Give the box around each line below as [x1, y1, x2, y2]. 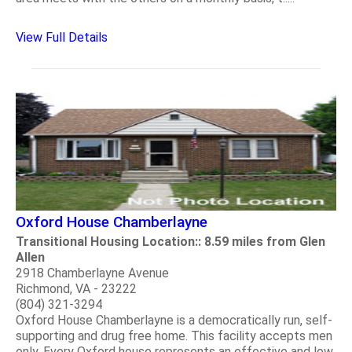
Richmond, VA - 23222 [16, 280, 137, 296]
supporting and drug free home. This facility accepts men [16, 328, 332, 343]
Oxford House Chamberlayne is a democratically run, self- [16, 312, 332, 328]
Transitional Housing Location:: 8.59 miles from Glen [16, 233, 325, 249]
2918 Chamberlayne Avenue [16, 265, 169, 280]
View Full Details [16, 29, 108, 45]
